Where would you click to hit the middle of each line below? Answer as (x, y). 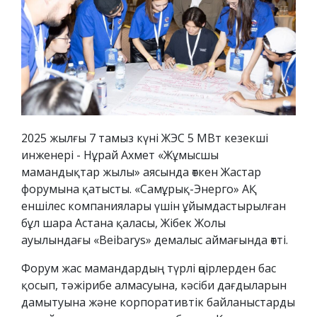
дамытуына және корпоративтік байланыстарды (158, 302)
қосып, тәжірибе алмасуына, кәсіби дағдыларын (154, 286)
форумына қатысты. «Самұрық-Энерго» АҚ (139, 189)
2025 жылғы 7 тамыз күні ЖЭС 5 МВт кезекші (145, 138)
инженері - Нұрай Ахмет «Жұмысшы (120, 155)
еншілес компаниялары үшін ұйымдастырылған (154, 206)
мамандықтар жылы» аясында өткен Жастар (141, 172)
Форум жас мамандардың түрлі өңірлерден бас (149, 269)
